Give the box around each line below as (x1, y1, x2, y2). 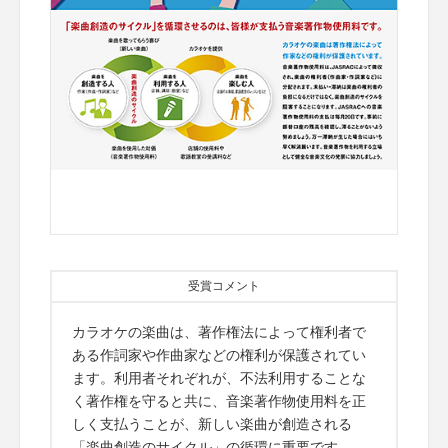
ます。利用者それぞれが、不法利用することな (72, 369, 366, 386)
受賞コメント (188, 278, 260, 293)
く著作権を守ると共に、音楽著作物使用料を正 (72, 392, 366, 409)
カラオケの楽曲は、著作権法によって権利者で (72, 323, 366, 340)
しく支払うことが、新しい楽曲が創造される (72, 415, 352, 432)
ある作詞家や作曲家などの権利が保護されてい (72, 346, 366, 363)
